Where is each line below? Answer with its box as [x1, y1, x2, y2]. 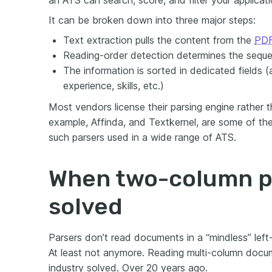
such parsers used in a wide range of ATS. [49, 131, 236, 143]
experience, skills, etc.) [63, 80, 164, 92]
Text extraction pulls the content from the [63, 34, 254, 46]
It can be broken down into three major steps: [49, 14, 256, 26]
